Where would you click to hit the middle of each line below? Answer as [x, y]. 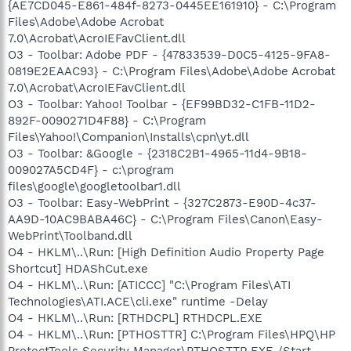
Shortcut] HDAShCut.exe [78, 268]
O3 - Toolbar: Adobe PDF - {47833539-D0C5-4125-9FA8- [169, 54]
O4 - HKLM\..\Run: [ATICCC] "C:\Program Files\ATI [149, 285]
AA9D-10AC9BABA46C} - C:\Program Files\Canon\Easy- [165, 219]
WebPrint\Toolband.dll [70, 235]
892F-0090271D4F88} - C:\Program [107, 120]
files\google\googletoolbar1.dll [94, 186]
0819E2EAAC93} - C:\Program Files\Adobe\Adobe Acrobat [172, 71]
